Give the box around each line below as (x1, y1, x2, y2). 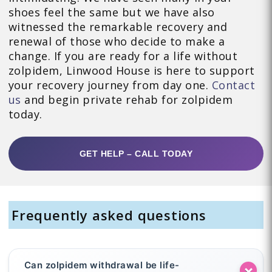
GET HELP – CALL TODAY (79, 149, 193, 159)
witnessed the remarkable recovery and (8, 19, 228, 35)
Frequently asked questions (11, 206, 206, 225)
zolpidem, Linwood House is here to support (8, 63, 255, 78)
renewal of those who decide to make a (8, 34, 225, 49)
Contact (211, 78, 256, 93)
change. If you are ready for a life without (8, 49, 238, 64)
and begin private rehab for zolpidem (21, 92, 233, 107)
